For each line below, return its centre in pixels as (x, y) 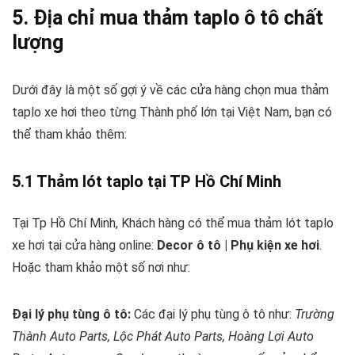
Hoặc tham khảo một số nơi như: (101, 268)
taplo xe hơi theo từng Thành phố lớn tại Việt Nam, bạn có (172, 113)
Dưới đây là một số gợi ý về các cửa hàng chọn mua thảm (170, 90)
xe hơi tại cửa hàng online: (84, 246)
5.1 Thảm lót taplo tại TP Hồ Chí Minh (147, 182)
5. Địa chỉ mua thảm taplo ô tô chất (168, 18)
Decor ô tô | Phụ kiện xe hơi (238, 246)
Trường (315, 315)
